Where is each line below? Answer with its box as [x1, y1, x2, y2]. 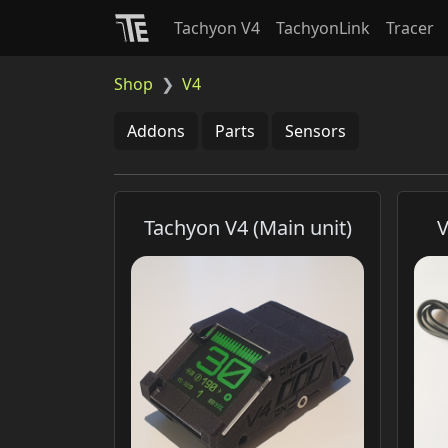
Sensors [285, 120, 346, 142]
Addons [127, 120, 185, 142]
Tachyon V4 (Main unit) [143, 214, 352, 241]
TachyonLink [276, 17, 370, 39]
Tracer [386, 17, 434, 39]
